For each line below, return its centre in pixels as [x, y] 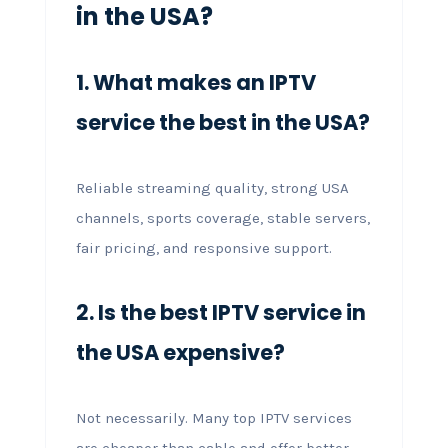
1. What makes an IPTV [195, 82]
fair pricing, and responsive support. [203, 247]
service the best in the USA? [222, 122]
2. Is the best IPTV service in [220, 312]
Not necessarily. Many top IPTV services [213, 417]
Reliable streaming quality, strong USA [212, 187]
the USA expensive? [180, 352]
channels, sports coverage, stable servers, [222, 217]
